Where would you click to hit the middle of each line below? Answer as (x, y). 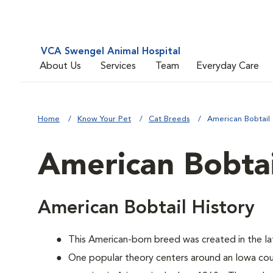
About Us (60, 66)
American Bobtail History (146, 208)
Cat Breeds (169, 119)
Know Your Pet (104, 119)
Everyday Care (228, 66)
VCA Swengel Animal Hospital (111, 52)
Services (118, 66)
